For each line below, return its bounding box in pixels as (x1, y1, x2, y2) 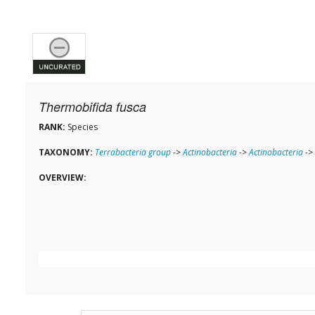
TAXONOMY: (39, 146, 93, 159)
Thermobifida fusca (39, 98, 146, 116)
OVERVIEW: (39, 172, 86, 184)
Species (65, 121, 98, 134)
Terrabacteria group (95, 146, 171, 159)
